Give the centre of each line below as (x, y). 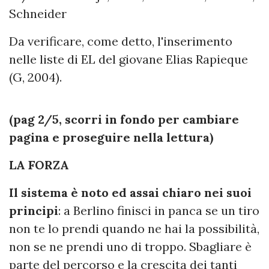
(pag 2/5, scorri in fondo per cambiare (124, 119)
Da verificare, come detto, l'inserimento (121, 41)
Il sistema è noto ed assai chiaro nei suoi (130, 192)
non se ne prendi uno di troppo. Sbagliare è (130, 246)
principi (34, 210)
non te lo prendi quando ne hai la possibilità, (134, 228)
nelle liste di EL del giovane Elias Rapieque (128, 59)
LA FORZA (39, 165)
